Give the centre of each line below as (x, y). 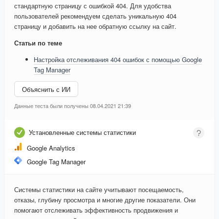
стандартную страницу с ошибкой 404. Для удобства (93, 6)
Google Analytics (51, 148)
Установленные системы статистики (82, 132)
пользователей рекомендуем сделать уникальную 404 (95, 16)
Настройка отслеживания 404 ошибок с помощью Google (118, 60)
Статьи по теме (38, 43)
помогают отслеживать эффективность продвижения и (96, 210)
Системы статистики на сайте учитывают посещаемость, (99, 190)
